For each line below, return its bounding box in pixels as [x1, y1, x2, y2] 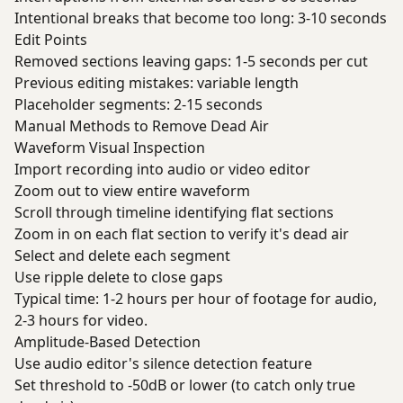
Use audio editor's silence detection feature [14, 354, 312, 373]
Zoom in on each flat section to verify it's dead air [14, 224, 349, 244]
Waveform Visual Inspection [14, 138, 205, 157]
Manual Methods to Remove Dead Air [14, 116, 269, 136]
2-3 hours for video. [14, 310, 148, 330]
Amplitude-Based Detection [14, 332, 201, 352]
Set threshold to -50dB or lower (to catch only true [14, 375, 355, 395]
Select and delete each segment [14, 246, 230, 265]
